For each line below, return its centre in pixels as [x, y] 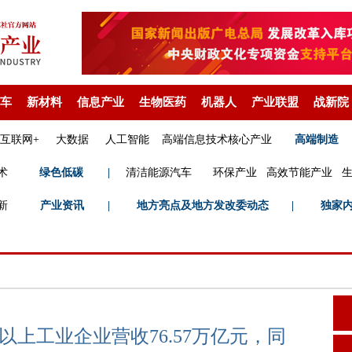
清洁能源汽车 [159, 172]
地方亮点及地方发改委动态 [203, 205]
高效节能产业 [299, 172]
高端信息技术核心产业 [217, 139]
